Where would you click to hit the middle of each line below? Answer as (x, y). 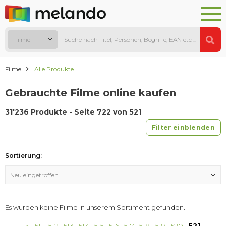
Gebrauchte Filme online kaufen (91, 93)
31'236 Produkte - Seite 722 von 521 (73, 112)
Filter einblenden (183, 128)
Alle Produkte (54, 69)
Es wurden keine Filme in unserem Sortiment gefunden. (95, 208)
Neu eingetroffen (34, 175)
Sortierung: (23, 156)
